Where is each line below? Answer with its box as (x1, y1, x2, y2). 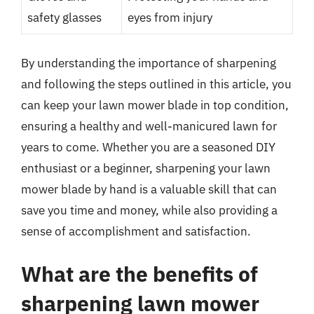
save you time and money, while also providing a (21, 202, 278, 218)
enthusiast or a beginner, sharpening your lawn (21, 160, 271, 176)
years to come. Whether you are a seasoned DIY (21, 139, 275, 155)
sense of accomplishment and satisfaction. (21, 223, 251, 239)
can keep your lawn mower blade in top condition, (21, 97, 289, 113)
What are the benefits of (21, 260, 258, 287)
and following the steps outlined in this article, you (21, 76, 292, 92)
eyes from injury (128, 10, 212, 25)
